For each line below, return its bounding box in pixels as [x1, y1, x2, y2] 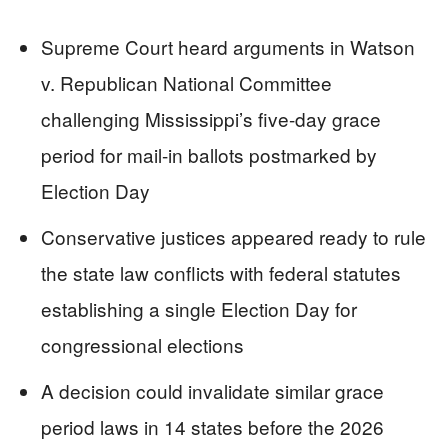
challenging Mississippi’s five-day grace [41, 105, 381, 132]
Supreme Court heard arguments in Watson [41, 33, 415, 60]
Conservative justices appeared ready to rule [41, 223, 426, 250]
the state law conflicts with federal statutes [41, 259, 401, 286]
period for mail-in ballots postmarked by [41, 141, 377, 168]
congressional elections [41, 331, 244, 358]
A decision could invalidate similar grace [41, 377, 384, 404]
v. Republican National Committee [41, 69, 332, 96]
